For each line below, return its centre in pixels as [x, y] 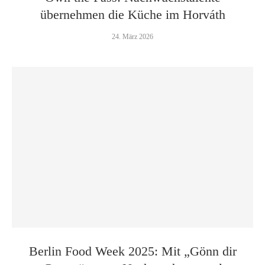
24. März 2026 [132, 37]
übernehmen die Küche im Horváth [132, 14]
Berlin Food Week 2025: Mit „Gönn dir [132, 251]
